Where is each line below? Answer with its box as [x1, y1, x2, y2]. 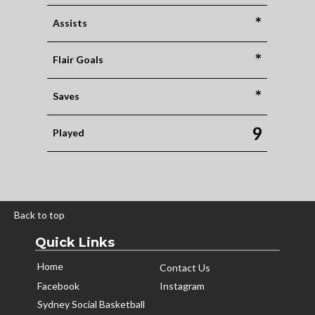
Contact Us [160, 262, 210, 274]
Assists [53, 17, 88, 29]
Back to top [14, 209, 65, 221]
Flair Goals [53, 53, 104, 65]
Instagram [160, 280, 205, 292]
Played [53, 127, 85, 139]
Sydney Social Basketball [37, 298, 145, 310]
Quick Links [35, 235, 115, 250]
